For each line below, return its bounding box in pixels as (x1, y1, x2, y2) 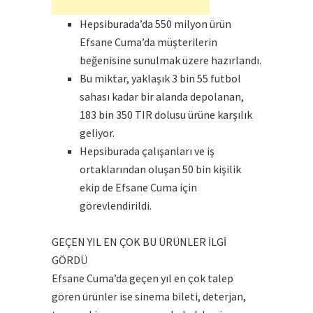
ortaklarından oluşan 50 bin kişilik (80, 162, 241, 177)
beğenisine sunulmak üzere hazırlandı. (80, 53, 261, 68)
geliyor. (80, 126, 115, 140)
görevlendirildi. (80, 198, 152, 213)
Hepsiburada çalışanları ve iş (80, 144, 214, 159)
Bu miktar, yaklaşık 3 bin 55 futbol (80, 71, 241, 86)
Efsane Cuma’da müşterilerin (80, 35, 217, 50)
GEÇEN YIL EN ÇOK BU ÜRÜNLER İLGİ (52, 235, 226, 249)
